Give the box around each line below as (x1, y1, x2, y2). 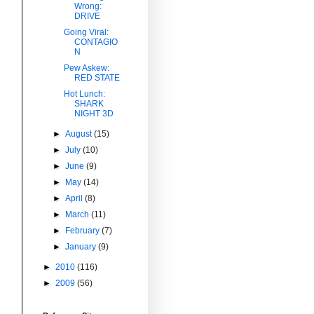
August (65, 128, 95, 139)
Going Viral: (63, 27, 109, 37)
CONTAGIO (74, 36, 118, 47)
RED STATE (74, 72, 120, 83)
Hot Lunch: (63, 88, 105, 99)
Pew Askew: (63, 62, 109, 73)
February (65, 225, 102, 235)
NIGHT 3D (74, 108, 114, 118)
